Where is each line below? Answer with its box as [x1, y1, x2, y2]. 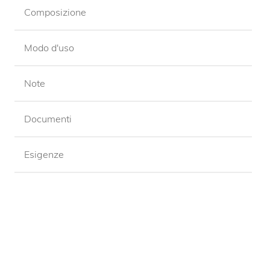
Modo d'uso [24, 42, 74, 54]
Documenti [24, 113, 72, 125]
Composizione [24, 6, 86, 19]
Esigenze [24, 148, 64, 161]
